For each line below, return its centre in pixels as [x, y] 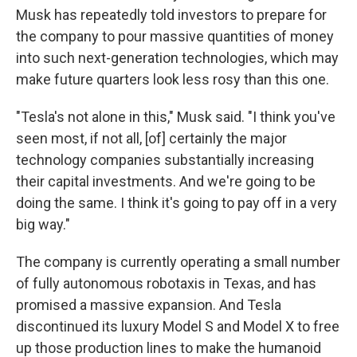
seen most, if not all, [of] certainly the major [151, 138]
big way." [43, 224]
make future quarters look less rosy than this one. [173, 79]
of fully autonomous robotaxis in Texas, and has [166, 283]
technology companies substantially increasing [165, 160]
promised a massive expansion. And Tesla [149, 305]
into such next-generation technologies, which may [177, 58]
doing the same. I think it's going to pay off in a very [177, 203]
